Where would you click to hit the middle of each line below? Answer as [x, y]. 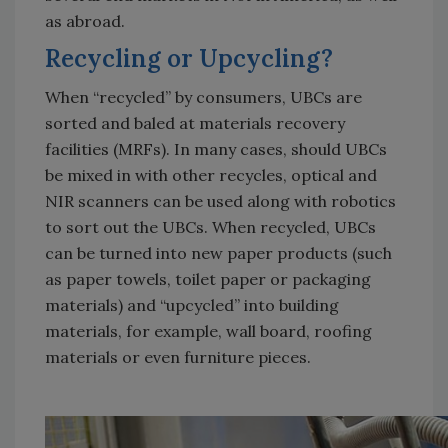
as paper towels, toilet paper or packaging [208, 279]
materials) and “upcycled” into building [192, 305]
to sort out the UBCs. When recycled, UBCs [210, 227]
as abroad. [85, 21]
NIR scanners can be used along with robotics [220, 201]
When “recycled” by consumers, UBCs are [203, 97]
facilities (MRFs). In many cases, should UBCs [216, 149]
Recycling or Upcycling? [189, 59]
